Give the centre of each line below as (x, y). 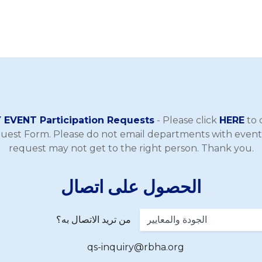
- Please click (187, 120)
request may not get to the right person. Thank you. (131, 148)
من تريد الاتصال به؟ (94, 220)
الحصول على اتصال (131, 186)
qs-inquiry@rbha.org (136, 247)
